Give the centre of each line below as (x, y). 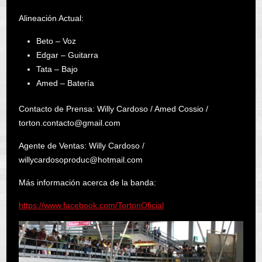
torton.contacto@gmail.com (69, 123)
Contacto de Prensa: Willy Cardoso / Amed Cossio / (113, 108)
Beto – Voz (56, 41)
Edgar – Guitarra (67, 55)
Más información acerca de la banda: (87, 182)
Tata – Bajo (57, 69)
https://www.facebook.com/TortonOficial (91, 205)
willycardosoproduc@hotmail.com (80, 159)
